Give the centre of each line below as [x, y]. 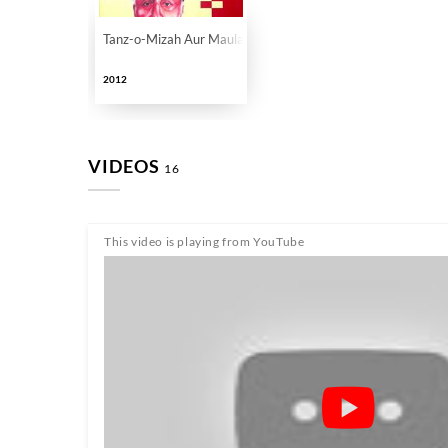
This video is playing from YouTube [204, 241]
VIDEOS [126, 166]
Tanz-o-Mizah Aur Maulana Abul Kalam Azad [231, 39]
